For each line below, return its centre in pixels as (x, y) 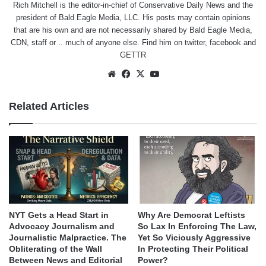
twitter (194, 43)
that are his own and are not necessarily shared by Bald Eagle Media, (133, 30)
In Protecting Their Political (193, 248)
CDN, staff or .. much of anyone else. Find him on (97, 43)
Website (134, 74)
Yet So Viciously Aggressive (194, 237)
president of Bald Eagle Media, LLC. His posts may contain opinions (133, 18)
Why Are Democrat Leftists (191, 215)
